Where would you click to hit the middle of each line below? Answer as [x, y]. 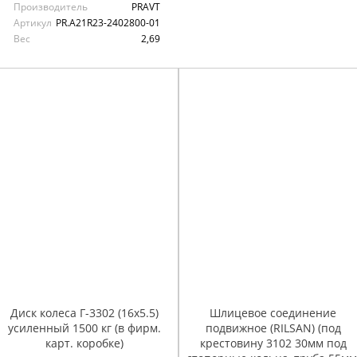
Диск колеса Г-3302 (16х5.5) [84, 312]
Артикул [33, 22]
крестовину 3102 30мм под [273, 343]
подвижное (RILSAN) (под [273, 328]
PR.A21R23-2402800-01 [108, 22]
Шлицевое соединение [273, 312]
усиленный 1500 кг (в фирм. [84, 328]
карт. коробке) [84, 343]
